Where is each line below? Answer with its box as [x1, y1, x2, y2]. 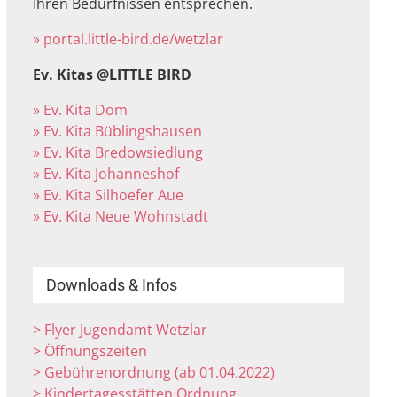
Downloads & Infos [46, 276, 178, 294]
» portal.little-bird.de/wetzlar [33, 29, 224, 49]
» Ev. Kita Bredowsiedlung [33, 143, 204, 162]
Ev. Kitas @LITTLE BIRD [33, 65, 192, 84]
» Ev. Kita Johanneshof [33, 164, 180, 183]
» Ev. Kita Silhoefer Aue [33, 185, 184, 205]
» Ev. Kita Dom [33, 100, 128, 120]
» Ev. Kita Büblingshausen [33, 121, 203, 141]
